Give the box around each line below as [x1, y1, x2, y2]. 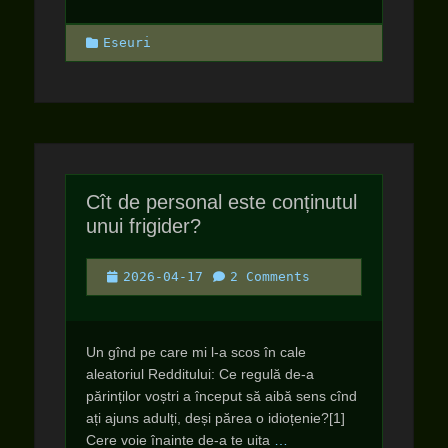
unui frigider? [86, 215, 201, 237]
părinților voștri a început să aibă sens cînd [86, 388, 357, 404]
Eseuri [103, 35, 151, 50]
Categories [85, 34, 165, 49]
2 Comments [230, 269, 310, 284]
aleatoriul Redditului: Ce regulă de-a [86, 366, 314, 382]
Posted [106, 268, 154, 283]
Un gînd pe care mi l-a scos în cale [86, 344, 306, 360]
